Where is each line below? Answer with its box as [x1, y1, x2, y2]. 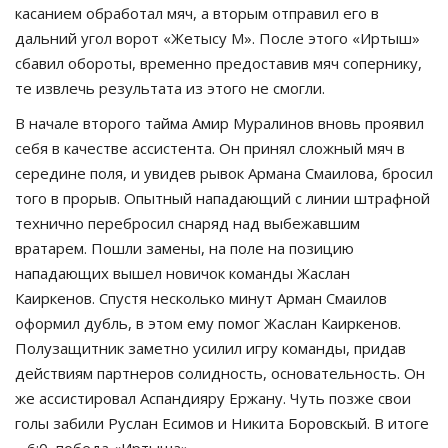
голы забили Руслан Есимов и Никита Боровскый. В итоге [15, 412, 429, 433]
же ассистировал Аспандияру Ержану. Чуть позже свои [15, 387, 411, 408]
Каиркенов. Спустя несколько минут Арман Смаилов [15, 287, 387, 308]
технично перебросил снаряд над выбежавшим [15, 212, 360, 233]
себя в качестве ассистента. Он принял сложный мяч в [15, 137, 405, 158]
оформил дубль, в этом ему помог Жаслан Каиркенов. [15, 312, 401, 333]
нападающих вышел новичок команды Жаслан [15, 262, 350, 283]
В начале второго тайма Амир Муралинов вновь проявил [15, 112, 424, 133]
